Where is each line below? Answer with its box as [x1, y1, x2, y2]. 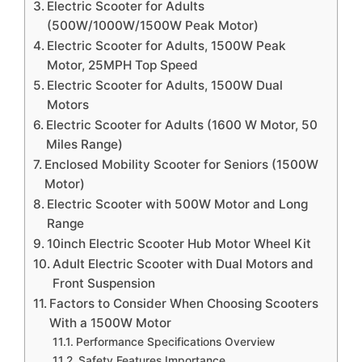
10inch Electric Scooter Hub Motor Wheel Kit [47, 236, 312, 251]
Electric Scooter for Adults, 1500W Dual [47, 78, 284, 93]
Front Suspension [53, 276, 156, 291]
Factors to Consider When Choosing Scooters [49, 296, 319, 311]
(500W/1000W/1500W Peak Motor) [47, 18, 259, 33]
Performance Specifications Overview [75, 335, 275, 348]
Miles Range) [46, 137, 124, 152]
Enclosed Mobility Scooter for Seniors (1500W [44, 157, 319, 172]
